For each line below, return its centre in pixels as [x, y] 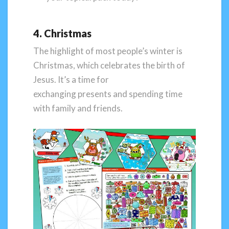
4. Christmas [62, 33]
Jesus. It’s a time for [71, 80]
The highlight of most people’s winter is [108, 51]
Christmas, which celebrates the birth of [109, 65]
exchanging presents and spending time [108, 94]
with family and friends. [78, 108]
